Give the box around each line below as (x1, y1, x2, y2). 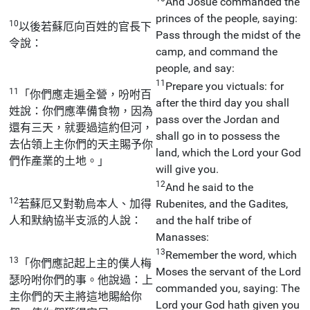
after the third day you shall (156, 95, 289, 109)
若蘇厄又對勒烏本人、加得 (19, 197, 152, 210)
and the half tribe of (156, 213, 252, 227)
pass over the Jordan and (156, 112, 280, 126)
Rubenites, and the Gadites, (156, 197, 288, 210)
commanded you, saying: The (156, 281, 300, 295)
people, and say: (156, 61, 235, 75)
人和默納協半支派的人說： (9, 213, 142, 227)
